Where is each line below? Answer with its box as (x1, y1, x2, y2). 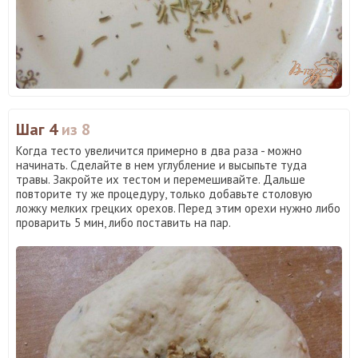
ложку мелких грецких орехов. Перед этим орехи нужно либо (16, 201, 340, 217)
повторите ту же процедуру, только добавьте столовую (16, 186, 312, 202)
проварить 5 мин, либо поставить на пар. (16, 215, 231, 231)
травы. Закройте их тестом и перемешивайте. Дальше (16, 172, 305, 188)
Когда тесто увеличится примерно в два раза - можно (16, 143, 302, 159)
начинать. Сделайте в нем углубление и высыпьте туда (16, 157, 307, 173)
